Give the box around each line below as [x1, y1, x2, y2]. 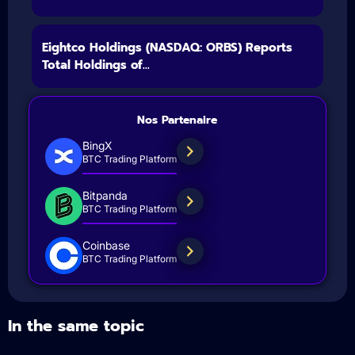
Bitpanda [82, 188, 128, 202]
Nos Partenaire [137, 111, 218, 128]
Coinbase [82, 239, 130, 253]
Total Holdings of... [41, 55, 150, 74]
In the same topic [8, 313, 144, 338]
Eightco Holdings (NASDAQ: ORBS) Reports [41, 38, 292, 56]
